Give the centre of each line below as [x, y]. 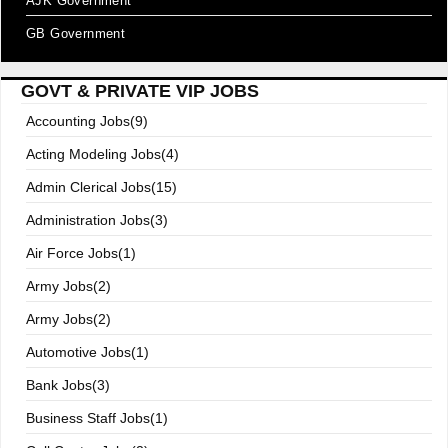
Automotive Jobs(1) [87, 352]
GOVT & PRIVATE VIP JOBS [140, 91]
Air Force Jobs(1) [81, 253]
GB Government [76, 33]
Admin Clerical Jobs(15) [101, 187]
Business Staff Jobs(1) [97, 418]
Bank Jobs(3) [68, 385]
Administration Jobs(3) [97, 220]
